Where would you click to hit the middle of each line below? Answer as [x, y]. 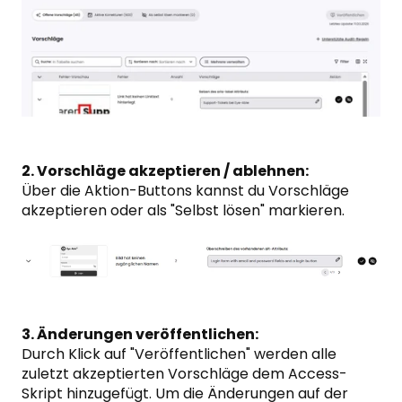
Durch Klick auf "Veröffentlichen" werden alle [179, 354]
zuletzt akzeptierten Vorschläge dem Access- [184, 374]
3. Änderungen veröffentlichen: [140, 335]
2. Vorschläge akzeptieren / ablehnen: [165, 171]
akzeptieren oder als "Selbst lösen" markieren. [183, 211]
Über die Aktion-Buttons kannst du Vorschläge [185, 191]
